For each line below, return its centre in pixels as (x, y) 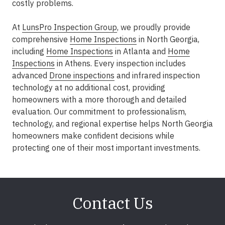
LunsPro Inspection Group (70, 27)
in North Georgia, (168, 39)
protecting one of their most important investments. (106, 148)
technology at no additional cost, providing (89, 87)
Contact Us (113, 203)
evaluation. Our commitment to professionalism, (99, 111)
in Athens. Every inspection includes (120, 63)
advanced (31, 75)
